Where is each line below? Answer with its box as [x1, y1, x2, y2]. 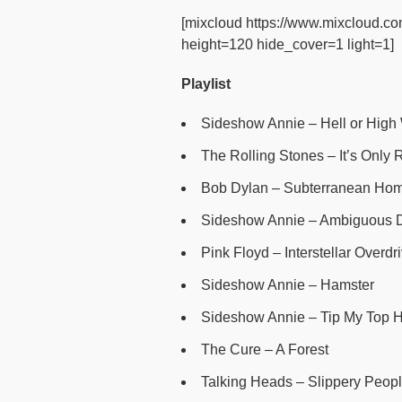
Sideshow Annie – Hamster [201, 277, 374, 293]
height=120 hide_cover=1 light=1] [181, 37, 394, 52]
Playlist [181, 76, 231, 92]
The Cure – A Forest [201, 342, 328, 357]
